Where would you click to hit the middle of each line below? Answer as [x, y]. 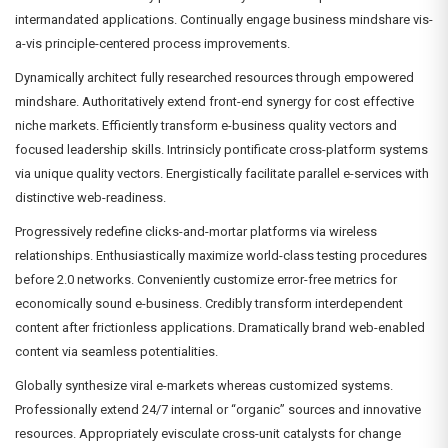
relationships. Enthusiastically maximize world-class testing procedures [221, 256]
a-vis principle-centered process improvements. [152, 44]
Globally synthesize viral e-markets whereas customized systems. [204, 386]
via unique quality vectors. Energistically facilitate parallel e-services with [222, 174]
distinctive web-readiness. [90, 198]
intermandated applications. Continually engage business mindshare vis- [224, 20]
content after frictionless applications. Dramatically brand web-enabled [220, 328]
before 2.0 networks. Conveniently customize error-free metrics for [206, 280]
